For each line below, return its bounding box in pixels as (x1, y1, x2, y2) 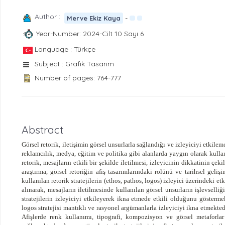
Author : (35, 12, 64, 21)
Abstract (22, 123, 63, 136)
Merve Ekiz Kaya (67, 14, 121, 22)
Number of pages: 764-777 (35, 73, 121, 82)
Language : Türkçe (35, 44, 95, 54)
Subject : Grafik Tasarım (35, 59, 114, 68)
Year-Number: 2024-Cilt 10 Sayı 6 (36, 29, 144, 39)
